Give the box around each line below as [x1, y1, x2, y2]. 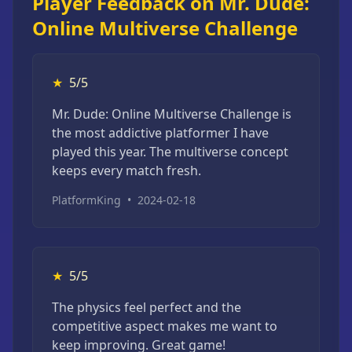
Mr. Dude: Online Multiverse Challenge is [52, 105, 291, 123]
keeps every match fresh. [52, 162, 201, 179]
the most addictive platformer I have [52, 124, 269, 141]
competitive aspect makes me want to [52, 317, 277, 335]
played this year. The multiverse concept [52, 143, 288, 160]
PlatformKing [52, 192, 121, 207]
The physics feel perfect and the [52, 299, 241, 316]
